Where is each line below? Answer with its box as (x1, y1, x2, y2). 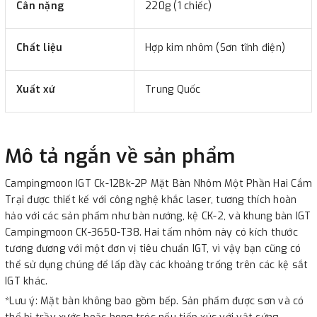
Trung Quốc (145, 82, 201, 96)
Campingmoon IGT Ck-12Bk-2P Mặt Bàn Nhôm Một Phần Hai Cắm (5, 176, 312, 190)
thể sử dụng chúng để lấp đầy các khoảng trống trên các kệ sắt (5, 258, 309, 272)
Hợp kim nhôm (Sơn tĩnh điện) (145, 40, 285, 54)
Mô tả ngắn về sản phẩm (5, 142, 236, 169)
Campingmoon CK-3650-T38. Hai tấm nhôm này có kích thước (5, 225, 298, 239)
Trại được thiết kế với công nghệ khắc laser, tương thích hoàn (5, 192, 297, 207)
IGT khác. (5, 274, 48, 288)
